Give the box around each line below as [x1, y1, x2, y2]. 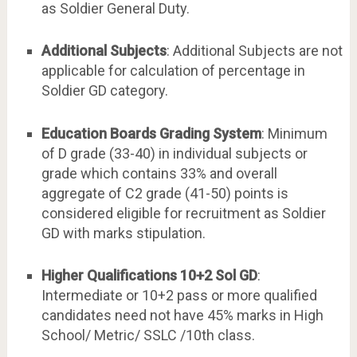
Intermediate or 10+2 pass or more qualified [41, 286, 317, 304]
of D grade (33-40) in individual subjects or [41, 144, 308, 162]
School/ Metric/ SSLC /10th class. [41, 326, 255, 343]
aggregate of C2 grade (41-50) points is [41, 184, 288, 202]
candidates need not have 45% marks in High [41, 306, 324, 324]
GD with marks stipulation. [41, 224, 206, 241]
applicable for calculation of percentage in [41, 62, 305, 80]
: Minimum [261, 124, 328, 142]
